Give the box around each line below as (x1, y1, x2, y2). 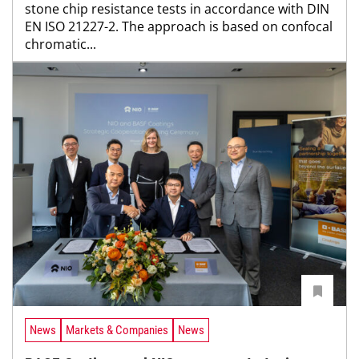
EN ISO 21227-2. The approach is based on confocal (25, 18, 333, 36)
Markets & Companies (66, 323, 168, 338)
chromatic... (25, 35, 96, 54)
